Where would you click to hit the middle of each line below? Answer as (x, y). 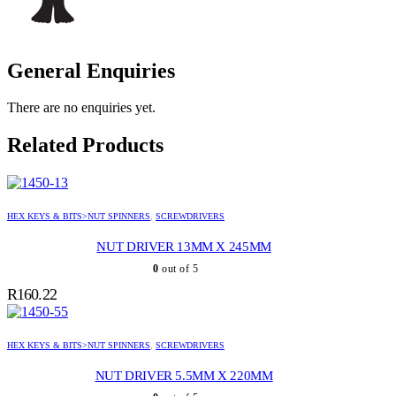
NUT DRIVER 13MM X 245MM (184, 247)
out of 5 (179, 269)
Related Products (85, 145)
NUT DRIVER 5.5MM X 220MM (184, 376)
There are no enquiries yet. (81, 108)
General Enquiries (91, 70)
